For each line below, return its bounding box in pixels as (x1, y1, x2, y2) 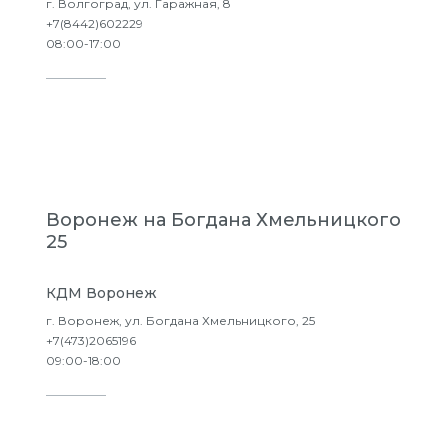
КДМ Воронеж (46, 284, 157, 302)
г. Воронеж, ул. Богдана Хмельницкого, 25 (46, 313, 315, 328)
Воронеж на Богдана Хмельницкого (46, 209, 401, 231)
